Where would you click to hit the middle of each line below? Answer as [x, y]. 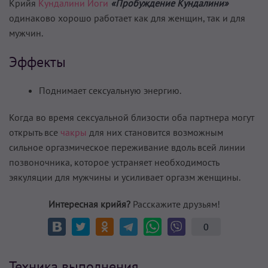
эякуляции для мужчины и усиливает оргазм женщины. [125, 177]
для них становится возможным [155, 132]
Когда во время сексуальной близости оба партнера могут [132, 117]
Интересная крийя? [89, 204]
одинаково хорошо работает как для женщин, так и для [127, 18]
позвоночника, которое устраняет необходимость [114, 162]
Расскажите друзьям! [175, 204]
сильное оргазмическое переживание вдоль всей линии [127, 147]
